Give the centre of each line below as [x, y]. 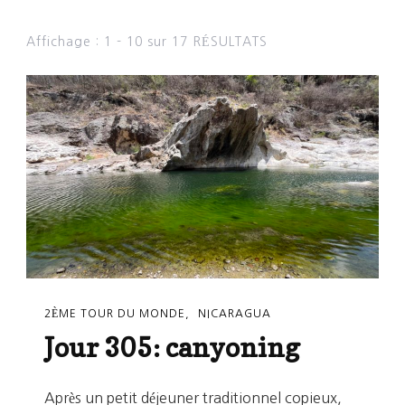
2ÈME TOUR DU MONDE [115, 314]
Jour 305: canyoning [172, 347]
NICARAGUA [235, 314]
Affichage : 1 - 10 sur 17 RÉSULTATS [147, 41]
